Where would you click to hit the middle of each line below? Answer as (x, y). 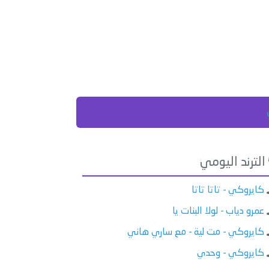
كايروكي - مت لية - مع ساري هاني (196, 232)
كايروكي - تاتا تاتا (228, 190)
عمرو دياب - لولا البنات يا (219, 211)
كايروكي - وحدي (231, 253)
